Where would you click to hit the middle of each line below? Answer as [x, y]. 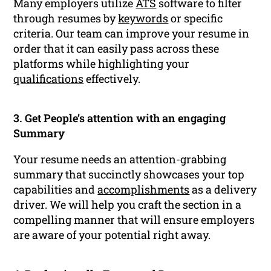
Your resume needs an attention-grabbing [120, 159]
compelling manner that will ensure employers [134, 220]
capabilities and [56, 190]
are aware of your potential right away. [112, 235]
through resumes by [66, 18]
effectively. [112, 79]
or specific [196, 18]
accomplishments [144, 190]
